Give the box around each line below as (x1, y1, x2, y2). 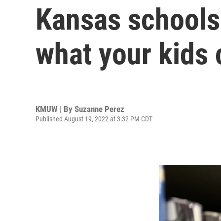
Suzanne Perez (74, 104, 124, 114)
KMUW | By (36, 104, 74, 114)
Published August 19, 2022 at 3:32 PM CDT (36, 114, 152, 123)
